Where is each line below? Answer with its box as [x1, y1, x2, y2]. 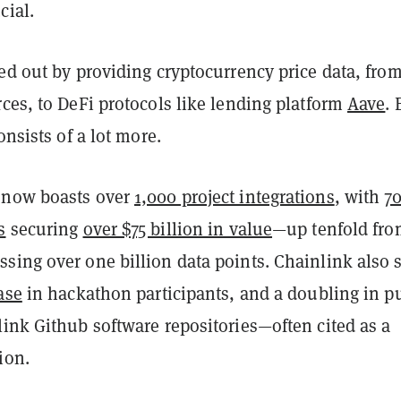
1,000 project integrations [134, 183, 335, 209]
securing [5, 216, 83, 241]
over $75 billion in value [82, 216, 273, 241]
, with [334, 183, 385, 209]
